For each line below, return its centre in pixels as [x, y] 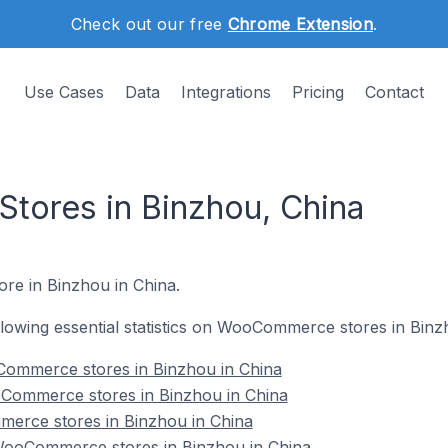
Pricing [318, 92]
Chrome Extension [300, 24]
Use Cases [64, 92]
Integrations [226, 92]
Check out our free [149, 24]
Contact [394, 92]
